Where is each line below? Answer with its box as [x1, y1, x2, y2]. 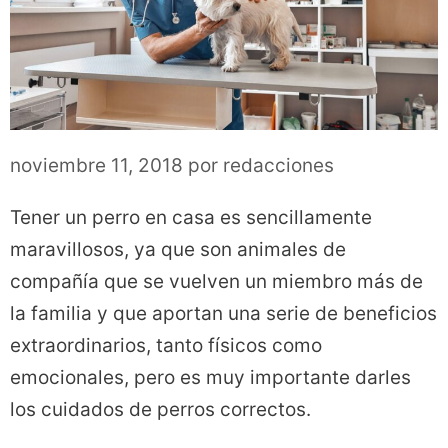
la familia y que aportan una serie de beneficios [10, 302, 437, 326]
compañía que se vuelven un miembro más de [10, 270, 423, 294]
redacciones [223, 154, 334, 178]
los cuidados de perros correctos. [10, 398, 311, 422]
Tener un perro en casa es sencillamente [10, 206, 372, 230]
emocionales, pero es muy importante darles [10, 366, 411, 390]
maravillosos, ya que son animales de [10, 238, 346, 262]
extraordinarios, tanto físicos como [10, 334, 322, 358]
